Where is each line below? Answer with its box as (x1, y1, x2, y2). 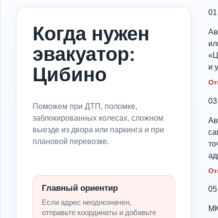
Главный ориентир (41, 183, 118, 193)
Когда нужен (32, 22, 149, 45)
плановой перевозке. (32, 137, 109, 145)
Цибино (32, 63, 107, 86)
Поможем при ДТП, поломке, (32, 102, 137, 110)
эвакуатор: (32, 42, 135, 65)
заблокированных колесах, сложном (32, 113, 163, 122)
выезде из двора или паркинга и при (32, 125, 164, 134)
